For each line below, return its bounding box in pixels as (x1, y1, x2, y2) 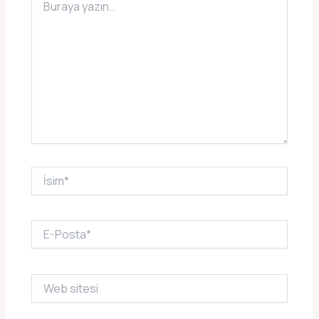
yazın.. (31, 1, 60, 16)
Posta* (31, 234, 64, 248)
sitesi (31, 287, 58, 301)
